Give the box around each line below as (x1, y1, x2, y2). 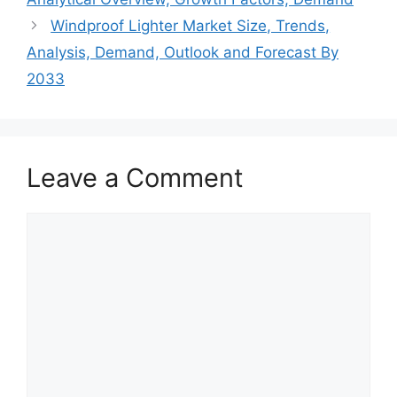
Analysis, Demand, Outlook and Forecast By (27, 43, 339, 61)
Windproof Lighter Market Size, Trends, (51, 17, 331, 35)
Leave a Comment (27, 162, 244, 193)
